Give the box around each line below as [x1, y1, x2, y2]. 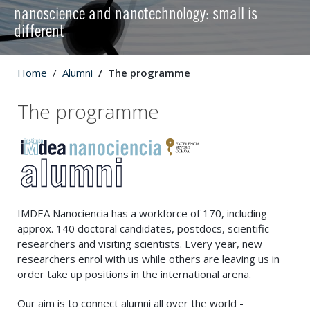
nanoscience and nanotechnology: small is [14, 8, 257, 23]
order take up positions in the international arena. [17, 266, 251, 281]
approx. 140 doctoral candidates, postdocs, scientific [17, 221, 269, 235]
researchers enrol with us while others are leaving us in [17, 251, 280, 266]
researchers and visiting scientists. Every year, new [17, 236, 262, 250]
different [14, 25, 64, 40]
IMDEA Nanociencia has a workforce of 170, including [17, 206, 267, 220]
